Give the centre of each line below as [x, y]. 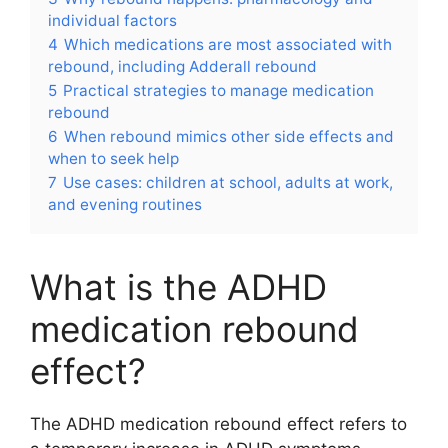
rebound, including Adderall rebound [182, 66]
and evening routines [125, 204]
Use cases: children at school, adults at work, [228, 182]
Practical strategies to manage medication [218, 90]
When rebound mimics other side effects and [229, 136]
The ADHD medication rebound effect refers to [218, 423]
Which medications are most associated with [228, 44]
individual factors [112, 20]
